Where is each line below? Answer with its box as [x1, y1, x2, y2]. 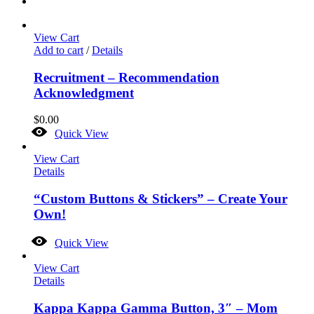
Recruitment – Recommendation [34, 69, 219, 85]
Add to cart [34, 44, 83, 56]
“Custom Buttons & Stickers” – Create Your [34, 191, 287, 207]
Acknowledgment [34, 85, 134, 100]
